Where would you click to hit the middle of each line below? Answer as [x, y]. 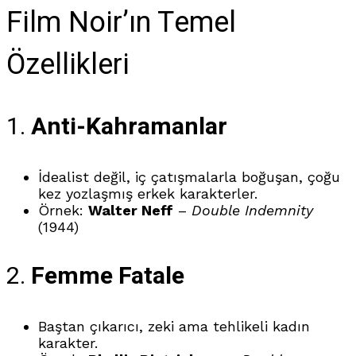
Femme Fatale [108, 276]
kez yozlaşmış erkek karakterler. [148, 193]
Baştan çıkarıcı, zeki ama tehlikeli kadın [174, 326]
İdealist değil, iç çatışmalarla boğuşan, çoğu [189, 176]
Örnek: [63, 210]
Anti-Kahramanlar [129, 127]
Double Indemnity [252, 210]
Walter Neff [131, 210]
